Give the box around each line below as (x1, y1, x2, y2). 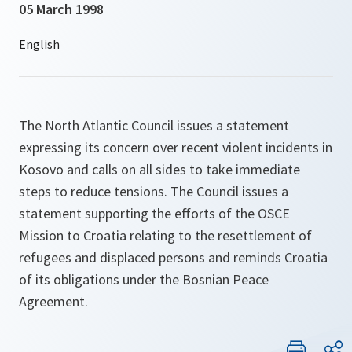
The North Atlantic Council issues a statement (19, 116, 289, 134)
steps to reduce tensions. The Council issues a (19, 182, 288, 200)
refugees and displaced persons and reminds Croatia (19, 248, 328, 266)
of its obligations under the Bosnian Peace (19, 270, 269, 288)
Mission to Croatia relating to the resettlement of (19, 226, 312, 244)
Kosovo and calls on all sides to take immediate (19, 160, 300, 178)
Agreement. (19, 292, 88, 310)
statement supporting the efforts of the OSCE (19, 204, 290, 222)
